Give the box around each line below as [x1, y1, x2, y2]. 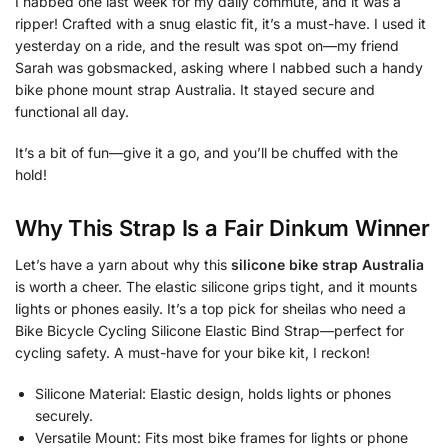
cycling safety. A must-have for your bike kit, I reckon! [15, 343, 370, 361]
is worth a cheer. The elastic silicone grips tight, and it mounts [15, 277, 417, 295]
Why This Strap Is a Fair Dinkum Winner [15, 214, 430, 241]
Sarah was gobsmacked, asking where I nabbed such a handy [15, 58, 423, 76]
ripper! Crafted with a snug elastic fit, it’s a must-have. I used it [15, 14, 426, 32]
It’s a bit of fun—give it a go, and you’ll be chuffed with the [15, 144, 398, 162]
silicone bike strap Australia [231, 255, 424, 273]
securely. [35, 407, 93, 425]
